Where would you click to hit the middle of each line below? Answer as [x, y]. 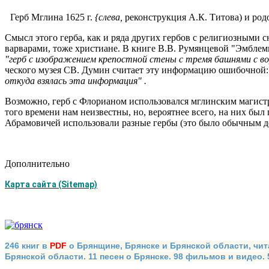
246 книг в [26, 246]
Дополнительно [37, 164]
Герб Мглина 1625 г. [52, 17]
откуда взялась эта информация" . [76, 81]
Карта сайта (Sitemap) [51, 185]
